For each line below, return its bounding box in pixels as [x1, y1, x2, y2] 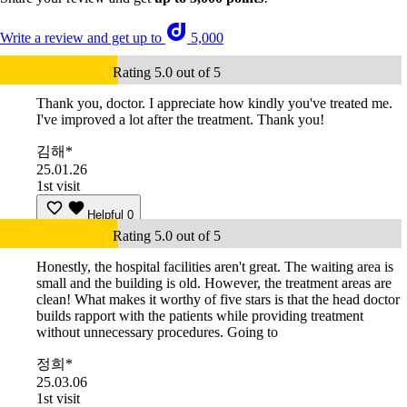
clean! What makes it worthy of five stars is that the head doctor [36, 292, 400, 308]
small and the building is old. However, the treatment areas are [36, 275, 392, 292]
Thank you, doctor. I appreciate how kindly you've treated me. [36, 95, 392, 112]
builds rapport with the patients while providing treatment [36, 308, 363, 324]
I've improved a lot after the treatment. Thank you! [36, 112, 324, 128]
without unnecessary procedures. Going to [36, 324, 278, 341]
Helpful [87, 208, 124, 223]
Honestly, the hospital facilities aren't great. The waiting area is [36, 259, 393, 275]
